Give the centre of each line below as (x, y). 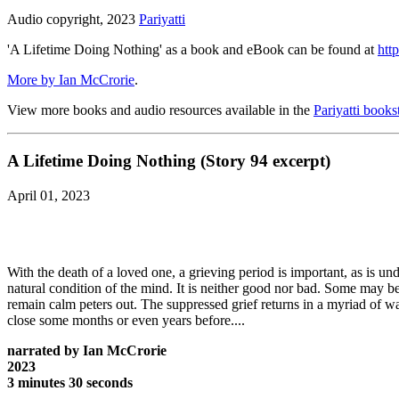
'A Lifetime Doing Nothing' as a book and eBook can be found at (192, 50)
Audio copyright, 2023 (73, 20)
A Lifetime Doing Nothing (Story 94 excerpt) (169, 160)
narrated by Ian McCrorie (87, 350)
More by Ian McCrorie (71, 80)
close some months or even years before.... (126, 320)
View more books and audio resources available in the (160, 110)
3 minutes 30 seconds (70, 382)
